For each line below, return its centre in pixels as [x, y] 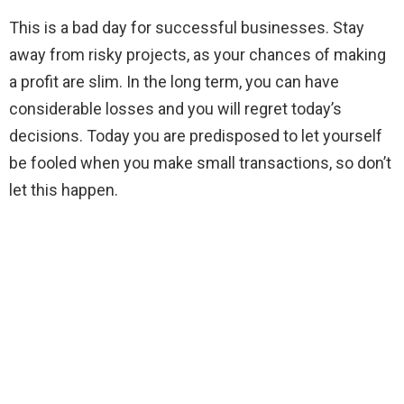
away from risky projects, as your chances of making [197, 54]
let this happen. [64, 189]
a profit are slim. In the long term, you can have [174, 81]
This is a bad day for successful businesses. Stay [187, 27]
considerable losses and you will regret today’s [175, 108]
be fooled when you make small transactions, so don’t [200, 162]
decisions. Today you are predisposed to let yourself [196, 135]
